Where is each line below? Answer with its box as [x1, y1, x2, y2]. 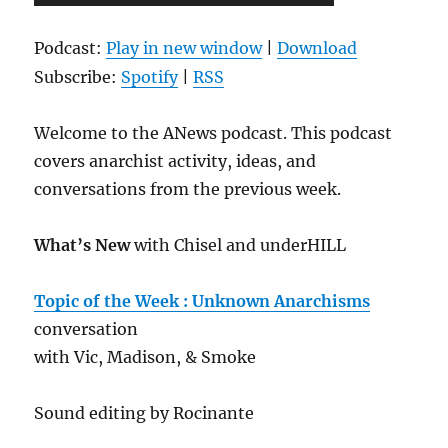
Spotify [121, 67, 179, 88]
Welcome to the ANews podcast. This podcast [34, 123, 393, 144]
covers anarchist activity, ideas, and [34, 151, 317, 172]
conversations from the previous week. [34, 179, 342, 200]
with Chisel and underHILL [130, 235, 347, 256]
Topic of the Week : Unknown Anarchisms [34, 291, 371, 312]
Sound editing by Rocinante [34, 403, 255, 424]
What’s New [34, 235, 131, 256]
